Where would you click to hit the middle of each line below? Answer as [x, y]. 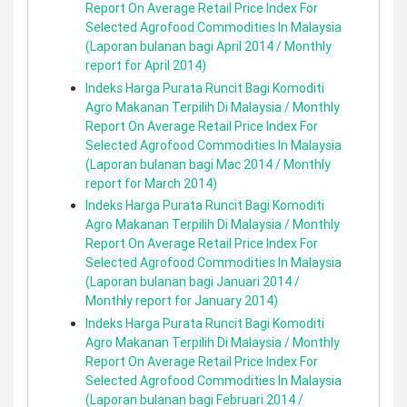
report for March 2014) [151, 183]
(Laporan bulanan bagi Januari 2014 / [193, 282]
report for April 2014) [146, 65]
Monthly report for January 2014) [182, 301]
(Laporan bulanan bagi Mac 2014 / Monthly [208, 164]
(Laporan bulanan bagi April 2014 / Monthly [208, 46]
